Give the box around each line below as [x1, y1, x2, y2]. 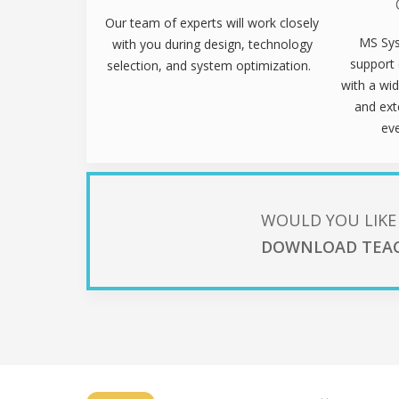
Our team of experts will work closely [105, 13, 320, 31]
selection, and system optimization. [106, 56, 318, 74]
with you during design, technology [111, 35, 313, 53]
